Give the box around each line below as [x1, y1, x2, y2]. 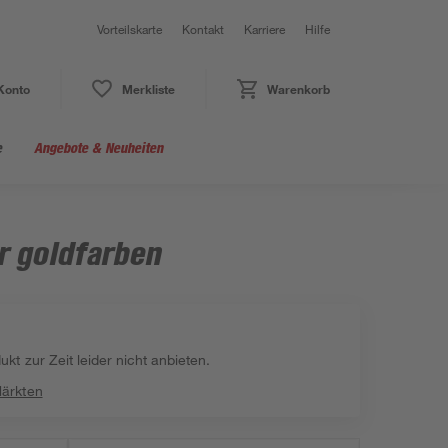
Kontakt [182, 21, 224, 37]
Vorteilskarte [97, 21, 162, 37]
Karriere [244, 21, 285, 37]
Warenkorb [266, 81, 330, 97]
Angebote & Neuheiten [34, 139, 163, 156]
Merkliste [121, 81, 175, 97]
